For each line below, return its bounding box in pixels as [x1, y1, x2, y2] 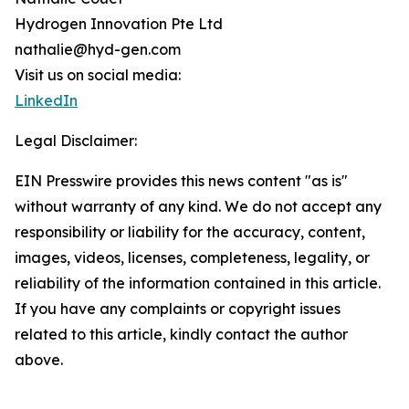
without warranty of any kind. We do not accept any [15, 197, 382, 215]
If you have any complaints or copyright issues [15, 299, 341, 318]
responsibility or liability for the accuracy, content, [15, 223, 365, 241]
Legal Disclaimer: [15, 131, 137, 150]
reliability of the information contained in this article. [15, 274, 381, 292]
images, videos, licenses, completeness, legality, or [15, 248, 370, 267]
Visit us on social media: [15, 66, 181, 84]
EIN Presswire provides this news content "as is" [15, 172, 348, 190]
